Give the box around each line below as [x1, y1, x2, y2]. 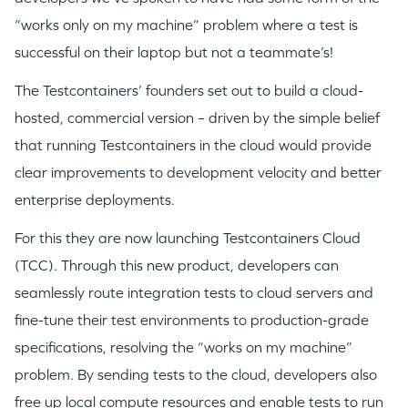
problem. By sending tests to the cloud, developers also [15, 366, 377, 384]
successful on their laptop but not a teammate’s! [15, 44, 333, 62]
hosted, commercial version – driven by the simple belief [15, 109, 380, 127]
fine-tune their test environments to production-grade [15, 311, 369, 330]
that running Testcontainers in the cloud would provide [15, 137, 372, 155]
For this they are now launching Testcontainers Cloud [15, 229, 361, 248]
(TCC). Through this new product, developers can [15, 257, 339, 275]
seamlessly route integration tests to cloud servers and [15, 284, 373, 302]
